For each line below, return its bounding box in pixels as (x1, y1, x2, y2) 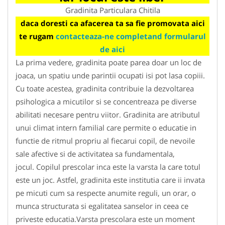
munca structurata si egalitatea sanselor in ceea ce (16, 200, 188, 211)
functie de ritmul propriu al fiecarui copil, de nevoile (16, 135, 195, 146)
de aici (100, 44, 125, 54)
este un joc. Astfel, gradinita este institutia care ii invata (16, 174, 205, 185)
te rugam (19, 31, 56, 41)
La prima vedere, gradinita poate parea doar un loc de (16, 57, 201, 67)
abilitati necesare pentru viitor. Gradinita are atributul (16, 109, 200, 120)
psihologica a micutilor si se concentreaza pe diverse (16, 96, 196, 106)
